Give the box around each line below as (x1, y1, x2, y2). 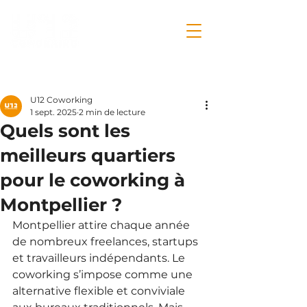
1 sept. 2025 (30, 107, 77, 117)
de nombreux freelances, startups (12, 235, 201, 248)
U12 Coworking (30, 95, 93, 105)
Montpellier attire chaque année (12, 219, 193, 232)
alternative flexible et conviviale (12, 284, 188, 297)
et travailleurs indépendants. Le (12, 251, 188, 265)
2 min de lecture (79, 107, 145, 117)
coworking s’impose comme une (12, 268, 195, 281)
